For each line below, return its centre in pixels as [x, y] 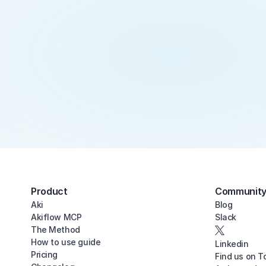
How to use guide [66, 242]
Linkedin [232, 244]
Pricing [45, 254]
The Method [56, 229]
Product [49, 191]
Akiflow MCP [56, 217]
